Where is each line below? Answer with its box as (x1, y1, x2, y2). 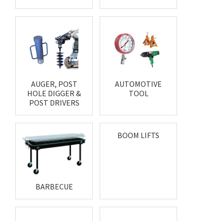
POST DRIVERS (29, 98, 79, 108)
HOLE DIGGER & (27, 88, 81, 98)
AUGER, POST (31, 79, 77, 89)
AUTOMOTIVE (115, 79, 162, 89)
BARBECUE (35, 182, 73, 192)
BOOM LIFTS (117, 130, 160, 140)
